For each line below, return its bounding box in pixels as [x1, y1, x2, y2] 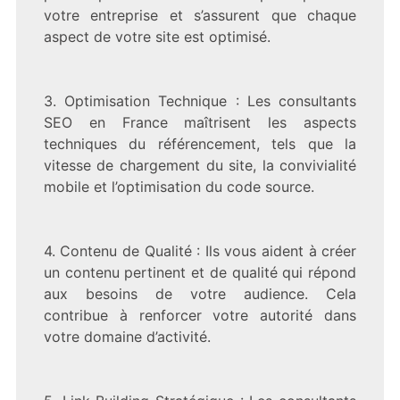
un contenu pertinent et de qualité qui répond [43, 262, 357, 281]
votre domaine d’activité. [43, 327, 211, 346]
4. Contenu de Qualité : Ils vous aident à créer [43, 241, 357, 260]
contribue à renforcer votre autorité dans [43, 305, 357, 324]
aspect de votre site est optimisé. [43, 27, 271, 46]
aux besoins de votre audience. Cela [43, 284, 357, 303]
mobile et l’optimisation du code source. [43, 177, 314, 196]
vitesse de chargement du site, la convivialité [43, 155, 357, 174]
